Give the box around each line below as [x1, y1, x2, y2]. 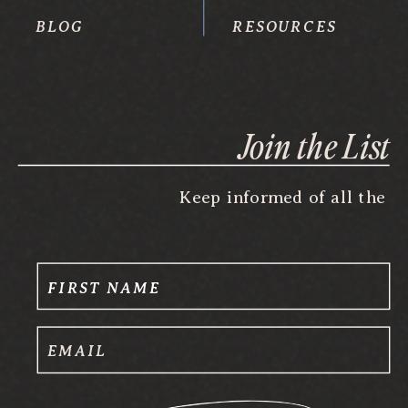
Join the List [238, 120, 391, 168]
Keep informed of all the [179, 187, 391, 207]
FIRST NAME [46, 279, 161, 298]
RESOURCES [231, 17, 337, 36]
